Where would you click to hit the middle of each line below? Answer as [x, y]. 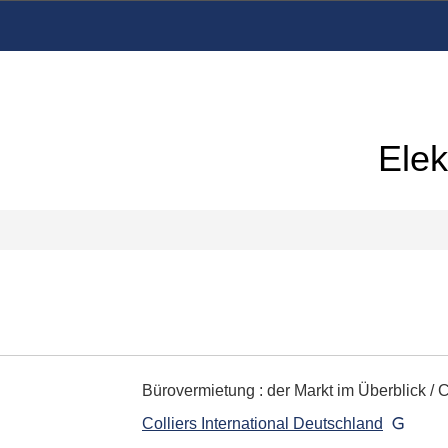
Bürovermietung [198, 390]
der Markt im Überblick [346, 390]
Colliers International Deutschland [262, 423]
